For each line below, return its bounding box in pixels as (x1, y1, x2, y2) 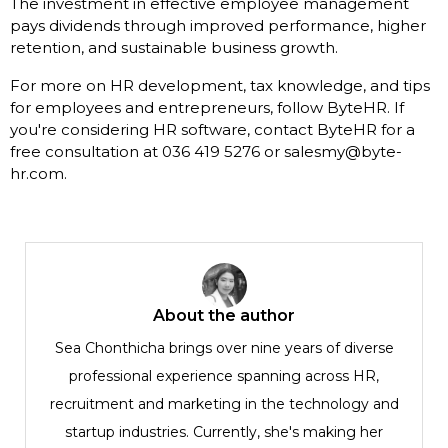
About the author (153, 306, 295, 326)
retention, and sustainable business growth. (10, 38, 338, 58)
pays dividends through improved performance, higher (10, 16, 426, 36)
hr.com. (10, 164, 67, 184)
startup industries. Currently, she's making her (65, 423, 383, 442)
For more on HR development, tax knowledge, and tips (10, 76, 430, 96)
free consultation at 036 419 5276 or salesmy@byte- (10, 142, 402, 162)
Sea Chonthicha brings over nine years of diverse (54, 339, 394, 358)
